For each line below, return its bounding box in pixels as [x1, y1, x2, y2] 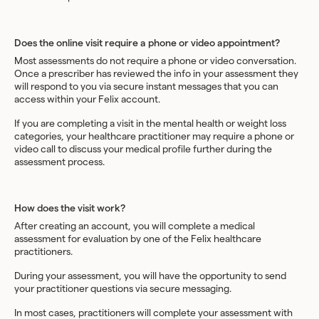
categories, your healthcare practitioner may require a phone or [14, 132, 294, 142]
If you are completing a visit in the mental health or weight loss [14, 119, 286, 129]
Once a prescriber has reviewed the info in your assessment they [14, 69, 298, 79]
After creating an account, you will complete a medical [14, 221, 255, 231]
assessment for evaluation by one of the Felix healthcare [14, 234, 261, 244]
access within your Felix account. [14, 95, 164, 105]
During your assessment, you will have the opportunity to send [14, 271, 286, 281]
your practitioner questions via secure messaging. [14, 284, 236, 294]
